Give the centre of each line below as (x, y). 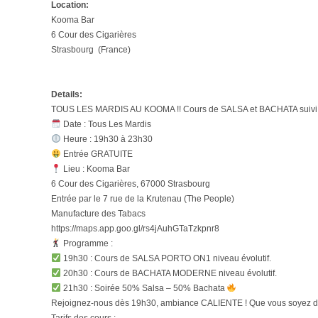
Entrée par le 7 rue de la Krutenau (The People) (143, 199)
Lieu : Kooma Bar (95, 169)
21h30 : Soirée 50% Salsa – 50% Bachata (144, 288)
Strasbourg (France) (91, 50)
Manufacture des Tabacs (98, 214)
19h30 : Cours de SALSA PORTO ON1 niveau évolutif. (166, 258)
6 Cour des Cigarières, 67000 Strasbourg (131, 184)
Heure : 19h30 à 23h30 (106, 139)
